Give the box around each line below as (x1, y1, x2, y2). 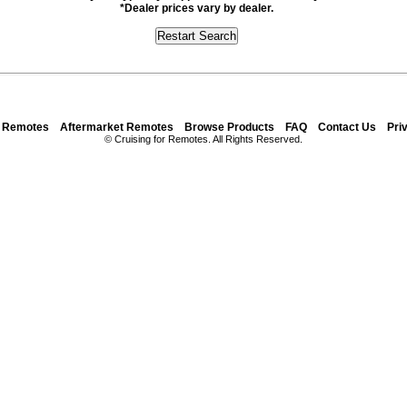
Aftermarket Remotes (60, 121, 174, 134)
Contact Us (318, 121, 376, 134)
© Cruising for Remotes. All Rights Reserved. (104, 134, 303, 144)
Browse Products (184, 121, 274, 134)
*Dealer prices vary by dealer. (119, 2, 273, 15)
